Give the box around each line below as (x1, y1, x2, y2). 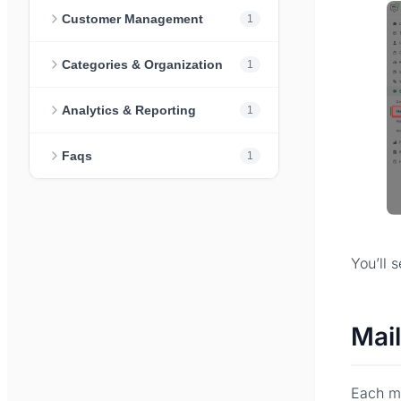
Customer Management (62, 12, 203, 27)
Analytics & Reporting (62, 103, 196, 118)
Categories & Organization (62, 57, 223, 73)
